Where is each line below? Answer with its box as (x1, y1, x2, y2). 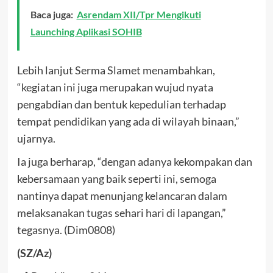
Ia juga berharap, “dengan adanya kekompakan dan (16, 155, 252, 168)
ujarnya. (16, 132, 55, 145)
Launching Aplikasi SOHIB (30, 26, 142, 37)
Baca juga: (30, 9, 73, 20)
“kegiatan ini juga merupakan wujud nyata (16, 80, 213, 94)
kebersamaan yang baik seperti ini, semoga (16, 172, 216, 185)
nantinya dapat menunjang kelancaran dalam (16, 189, 227, 202)
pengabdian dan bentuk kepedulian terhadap (16, 97, 226, 111)
